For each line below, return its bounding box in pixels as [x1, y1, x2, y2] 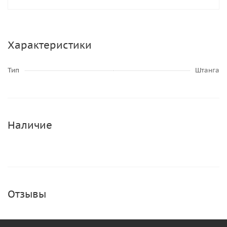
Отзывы [8, 187, 46, 201]
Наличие [8, 119, 52, 132]
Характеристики [8, 39, 92, 52]
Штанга [195, 66, 219, 74]
